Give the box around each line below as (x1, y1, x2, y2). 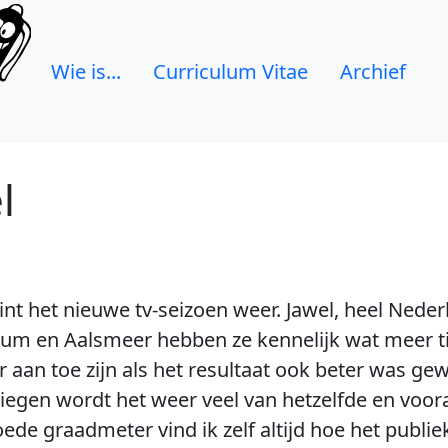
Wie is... (51, 57, 121, 85)
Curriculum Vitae (153, 57, 308, 85)
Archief (340, 57, 406, 85)
